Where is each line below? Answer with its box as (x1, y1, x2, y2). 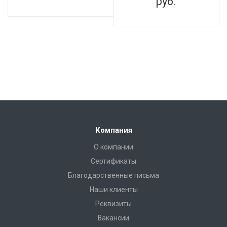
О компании (94, 142, 133, 151)
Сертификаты (91, 157, 136, 165)
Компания (95, 125, 132, 135)
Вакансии (98, 213, 129, 222)
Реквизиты (95, 199, 132, 208)
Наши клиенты (89, 185, 138, 194)
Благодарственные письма (68, 171, 159, 179)
